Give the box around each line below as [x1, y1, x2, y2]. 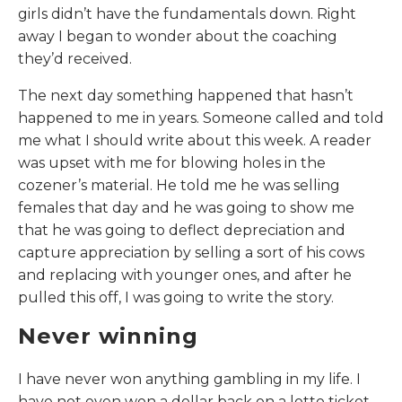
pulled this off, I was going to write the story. [18, 289, 334, 307]
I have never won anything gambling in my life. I [18, 371, 361, 389]
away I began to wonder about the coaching [18, 28, 337, 46]
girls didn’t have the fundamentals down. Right [18, 5, 356, 23]
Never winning [18, 323, 198, 350]
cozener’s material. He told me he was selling [18, 177, 340, 195]
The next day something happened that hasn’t [18, 87, 354, 105]
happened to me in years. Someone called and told [18, 109, 384, 127]
